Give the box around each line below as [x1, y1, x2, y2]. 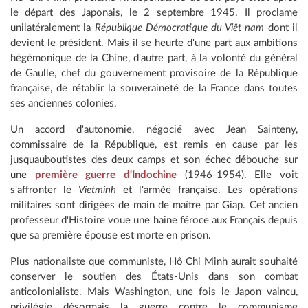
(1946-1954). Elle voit [177, 170, 298, 181]
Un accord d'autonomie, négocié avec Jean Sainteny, [10, 124, 298, 135]
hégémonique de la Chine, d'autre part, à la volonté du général [10, 53, 298, 64]
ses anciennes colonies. [10, 98, 117, 109]
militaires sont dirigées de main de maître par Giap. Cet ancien [10, 200, 298, 211]
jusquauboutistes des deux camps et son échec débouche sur [10, 155, 298, 166]
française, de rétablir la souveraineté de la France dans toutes [10, 83, 298, 94]
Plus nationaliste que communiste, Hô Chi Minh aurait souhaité [10, 256, 298, 267]
